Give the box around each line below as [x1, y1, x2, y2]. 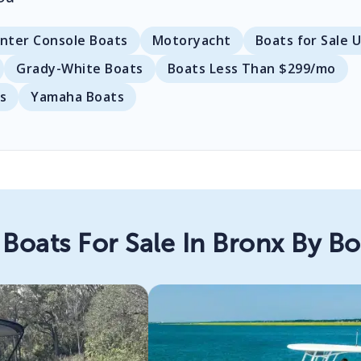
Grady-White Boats [16, 60, 143, 78]
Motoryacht [151, 31, 231, 50]
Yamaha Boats [31, 88, 125, 106]
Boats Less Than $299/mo [167, 60, 336, 78]
